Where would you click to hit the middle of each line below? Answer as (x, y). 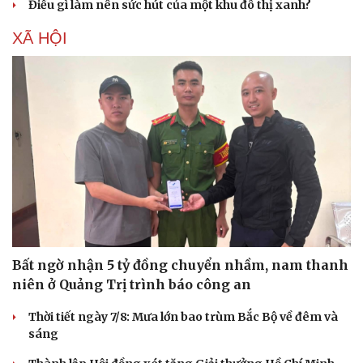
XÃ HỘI (40, 38)
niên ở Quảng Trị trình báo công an (132, 284)
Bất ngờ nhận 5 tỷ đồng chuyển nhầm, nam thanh (180, 265)
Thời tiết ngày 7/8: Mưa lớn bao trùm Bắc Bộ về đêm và (183, 316)
